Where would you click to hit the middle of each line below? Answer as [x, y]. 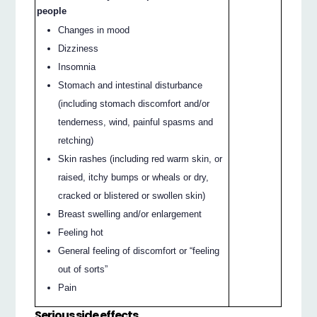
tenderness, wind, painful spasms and [136, 122]
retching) [76, 141]
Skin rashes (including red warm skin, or [140, 159]
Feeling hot [81, 233]
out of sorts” [83, 270]
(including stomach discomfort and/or [134, 104]
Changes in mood [94, 30]
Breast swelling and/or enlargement [130, 214]
